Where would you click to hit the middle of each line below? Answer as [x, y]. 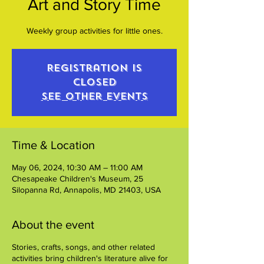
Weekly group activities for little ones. [94, 30]
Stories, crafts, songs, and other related [83, 247]
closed [94, 82]
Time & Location [53, 145]
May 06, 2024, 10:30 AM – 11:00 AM [77, 167]
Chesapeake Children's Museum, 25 [77, 178]
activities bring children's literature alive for [90, 258]
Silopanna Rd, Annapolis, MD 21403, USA [86, 189]
